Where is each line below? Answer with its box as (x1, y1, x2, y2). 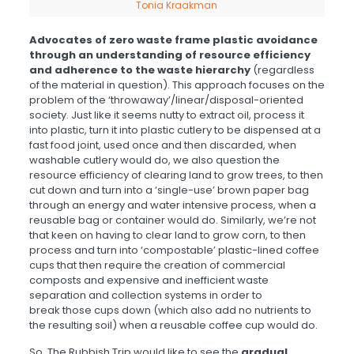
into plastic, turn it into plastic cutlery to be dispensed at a (28, 122, 321, 138)
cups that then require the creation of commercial (28, 258, 285, 273)
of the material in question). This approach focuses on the (28, 77, 325, 93)
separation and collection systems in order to (28, 288, 262, 303)
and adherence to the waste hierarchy (28, 62, 250, 78)
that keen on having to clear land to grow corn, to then (28, 228, 306, 243)
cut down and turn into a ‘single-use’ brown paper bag (28, 183, 309, 198)
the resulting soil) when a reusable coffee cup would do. (28, 318, 318, 333)
